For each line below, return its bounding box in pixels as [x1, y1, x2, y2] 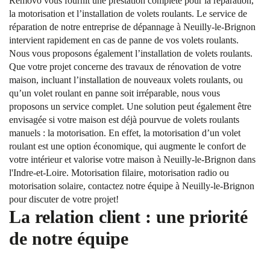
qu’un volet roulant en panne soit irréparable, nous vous [9, 88, 220, 98]
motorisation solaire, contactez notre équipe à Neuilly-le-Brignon [9, 181, 254, 191]
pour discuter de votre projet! [9, 194, 119, 204]
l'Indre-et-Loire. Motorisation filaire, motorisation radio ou [9, 168, 229, 178]
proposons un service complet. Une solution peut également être [9, 101, 251, 111]
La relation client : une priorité [9, 207, 248, 227]
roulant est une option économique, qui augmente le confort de [9, 141, 246, 151]
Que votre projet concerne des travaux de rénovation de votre [9, 61, 241, 72]
